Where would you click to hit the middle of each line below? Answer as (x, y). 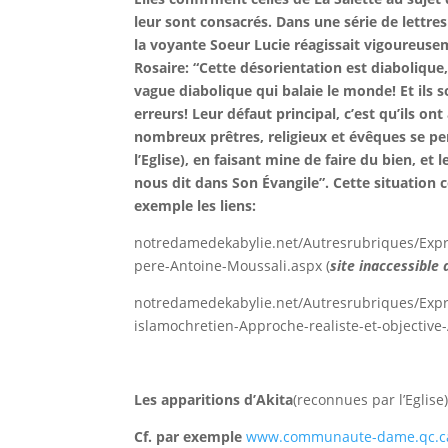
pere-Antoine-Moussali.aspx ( (232, 265)
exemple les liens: (195, 205)
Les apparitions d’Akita (214, 399)
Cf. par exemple (190, 436)
